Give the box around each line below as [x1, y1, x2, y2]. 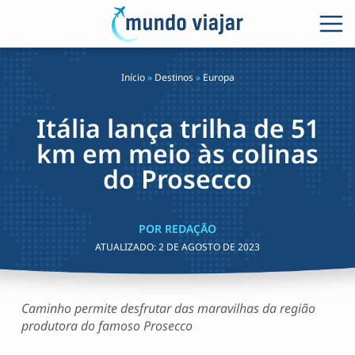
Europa [202, 71, 235, 84]
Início [120, 71, 145, 84]
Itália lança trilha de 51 [36, 111, 319, 145]
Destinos [154, 71, 193, 84]
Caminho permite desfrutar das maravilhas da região [21, 300, 315, 317]
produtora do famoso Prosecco [21, 317, 193, 334]
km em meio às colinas [36, 136, 319, 170]
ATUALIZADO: [95, 240, 158, 254]
